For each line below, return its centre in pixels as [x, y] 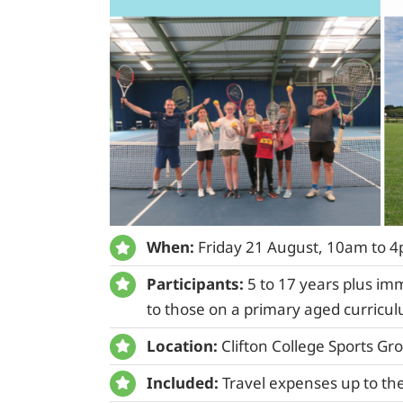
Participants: [195, 284]
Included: [182, 382]
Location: [182, 345]
